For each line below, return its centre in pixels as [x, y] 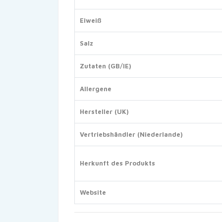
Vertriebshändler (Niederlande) [131, 134]
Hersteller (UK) [104, 111]
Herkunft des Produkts [117, 163]
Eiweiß [90, 20]
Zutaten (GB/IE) [106, 66]
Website [93, 192]
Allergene [96, 89]
